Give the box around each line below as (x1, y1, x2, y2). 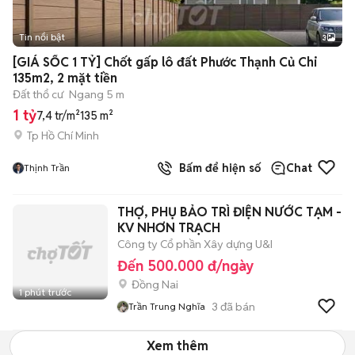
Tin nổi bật (19, 31, 65, 43)
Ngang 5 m (69, 87, 124, 101)
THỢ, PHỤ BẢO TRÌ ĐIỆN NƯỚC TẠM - (117, 204, 342, 220)
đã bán (218, 299, 255, 314)
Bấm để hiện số (173, 161, 261, 175)
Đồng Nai (132, 277, 178, 292)
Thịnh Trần (24, 162, 70, 174)
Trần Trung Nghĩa (128, 300, 205, 312)
